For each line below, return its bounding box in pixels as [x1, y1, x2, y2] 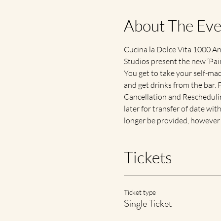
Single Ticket [123, 196, 172, 211]
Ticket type [123, 187, 156, 196]
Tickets [123, 147, 172, 167]
